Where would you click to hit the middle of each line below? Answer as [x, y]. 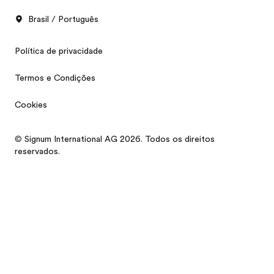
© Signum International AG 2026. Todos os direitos [115, 139]
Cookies [31, 104]
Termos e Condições [55, 77]
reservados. [37, 151]
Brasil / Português [63, 19]
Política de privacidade [59, 50]
